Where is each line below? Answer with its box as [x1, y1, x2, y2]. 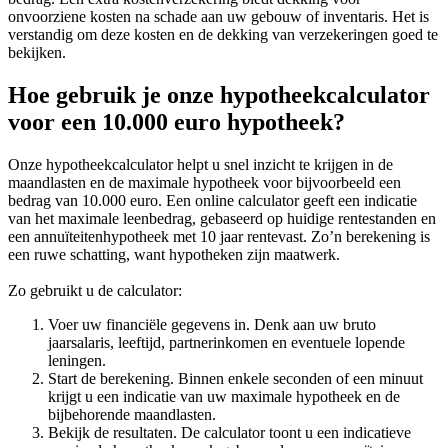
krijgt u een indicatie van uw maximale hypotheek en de [48, 387, 400, 405]
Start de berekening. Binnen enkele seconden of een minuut [48, 369, 423, 387]
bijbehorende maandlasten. [48, 405, 216, 423]
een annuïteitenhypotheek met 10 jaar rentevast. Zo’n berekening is [8, 227, 430, 245]
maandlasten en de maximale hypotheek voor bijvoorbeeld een [8, 173, 401, 191]
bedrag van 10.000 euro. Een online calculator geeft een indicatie [8, 191, 417, 209]
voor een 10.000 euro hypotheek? [8, 108, 345, 135]
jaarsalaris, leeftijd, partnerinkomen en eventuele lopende [48, 333, 405, 351]
